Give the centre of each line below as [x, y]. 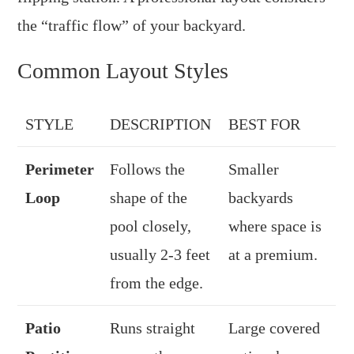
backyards [261, 197]
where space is [275, 226]
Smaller [254, 169]
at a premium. [273, 254]
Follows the [148, 169]
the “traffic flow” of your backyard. [132, 25]
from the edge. [157, 282]
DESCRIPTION [161, 124]
